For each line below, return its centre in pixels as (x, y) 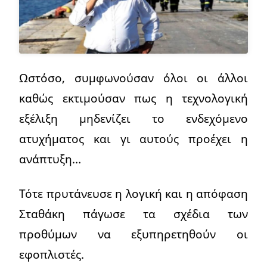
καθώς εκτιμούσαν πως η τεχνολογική (133, 98)
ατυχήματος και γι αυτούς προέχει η (133, 139)
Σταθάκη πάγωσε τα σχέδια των (133, 214)
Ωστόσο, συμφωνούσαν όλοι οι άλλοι (133, 78)
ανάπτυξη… (50, 159)
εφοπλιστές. (52, 254)
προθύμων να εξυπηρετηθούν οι (133, 234)
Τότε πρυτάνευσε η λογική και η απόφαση (133, 194)
